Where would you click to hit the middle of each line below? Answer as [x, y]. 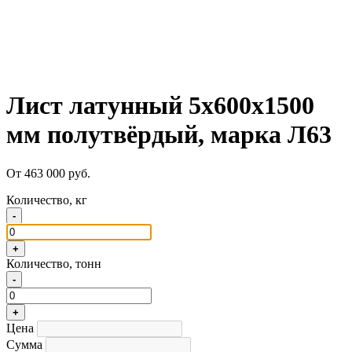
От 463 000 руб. [48, 173]
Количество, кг [47, 200]
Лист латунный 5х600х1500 [160, 106]
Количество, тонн [54, 263]
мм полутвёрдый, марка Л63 [169, 135]
